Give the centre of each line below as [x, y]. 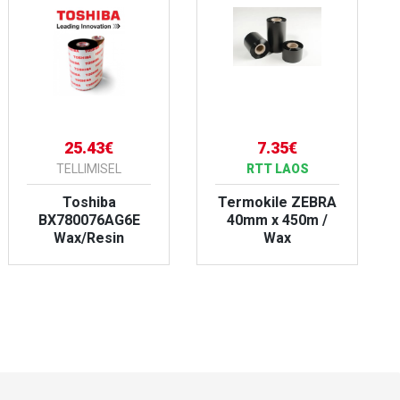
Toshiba [89, 203]
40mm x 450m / [277, 221]
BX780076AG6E [89, 221]
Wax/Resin [89, 238]
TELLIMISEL [89, 169]
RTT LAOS [277, 169]
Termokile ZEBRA [277, 203]
